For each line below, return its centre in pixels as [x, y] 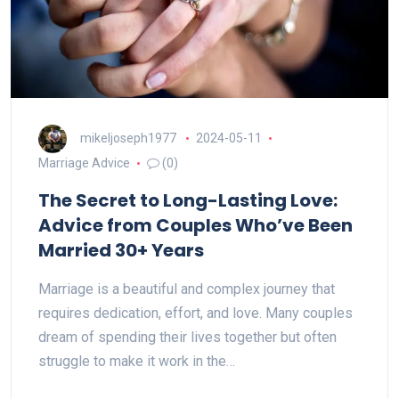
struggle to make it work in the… [137, 361]
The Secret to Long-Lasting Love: [188, 200]
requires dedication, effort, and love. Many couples [195, 313]
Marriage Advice [84, 163]
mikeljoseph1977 [128, 138]
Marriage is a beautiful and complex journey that [187, 289]
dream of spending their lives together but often [187, 337]
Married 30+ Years [121, 250]
